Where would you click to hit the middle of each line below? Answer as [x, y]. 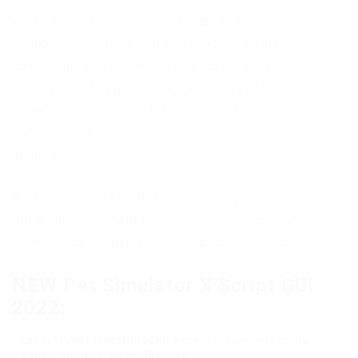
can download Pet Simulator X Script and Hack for [166, 66]
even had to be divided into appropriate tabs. [151, 242]
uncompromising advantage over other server [152, 133]
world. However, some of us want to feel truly [153, 21]
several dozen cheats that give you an [129, 110]
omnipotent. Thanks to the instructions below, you [165, 43]
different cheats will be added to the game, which [165, 220]
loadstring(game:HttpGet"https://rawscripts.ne [164, 340]
